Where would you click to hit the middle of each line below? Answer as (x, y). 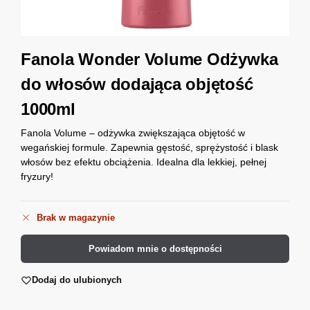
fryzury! (37, 176)
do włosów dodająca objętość (137, 84)
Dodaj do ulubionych (77, 280)
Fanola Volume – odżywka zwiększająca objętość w (133, 133)
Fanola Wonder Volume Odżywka (149, 59)
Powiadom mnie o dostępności (155, 249)
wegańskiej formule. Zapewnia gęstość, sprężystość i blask (149, 147)
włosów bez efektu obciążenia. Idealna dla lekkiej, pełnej (144, 162)
